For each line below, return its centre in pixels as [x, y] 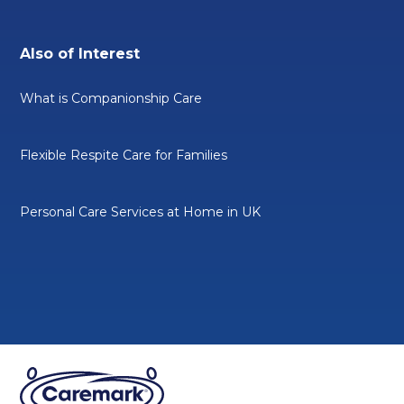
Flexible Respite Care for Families [124, 155]
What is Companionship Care [111, 98]
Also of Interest [80, 53]
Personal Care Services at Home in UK [141, 211]
